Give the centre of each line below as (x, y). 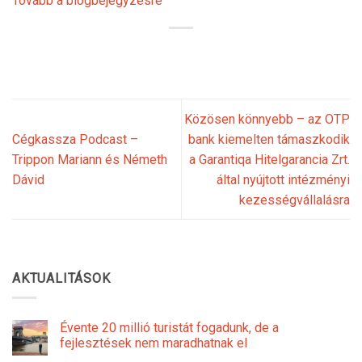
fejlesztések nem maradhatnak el (154, 343)
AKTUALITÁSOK (61, 278)
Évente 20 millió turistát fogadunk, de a (169, 328)
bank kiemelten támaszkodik (269, 139)
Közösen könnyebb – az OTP (267, 119)
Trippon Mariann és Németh (90, 159)
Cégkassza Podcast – (75, 139)
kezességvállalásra (295, 200)
